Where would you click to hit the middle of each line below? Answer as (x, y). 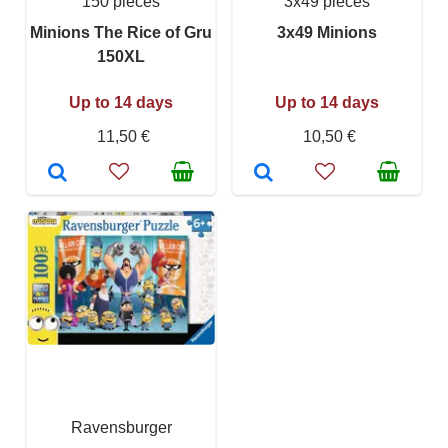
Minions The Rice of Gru (121, 32)
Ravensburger (121, 427)
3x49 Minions (327, 32)
